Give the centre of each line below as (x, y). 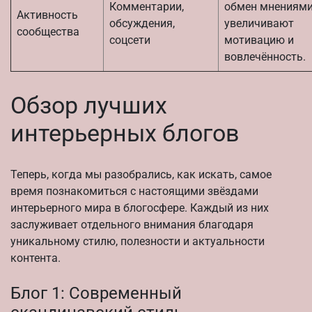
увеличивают (259, 23)
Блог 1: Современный (96, 294)
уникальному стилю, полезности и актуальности (138, 242)
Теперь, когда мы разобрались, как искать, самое (141, 175)
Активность (47, 15)
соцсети (130, 40)
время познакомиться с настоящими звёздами (134, 192)
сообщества (48, 31)
